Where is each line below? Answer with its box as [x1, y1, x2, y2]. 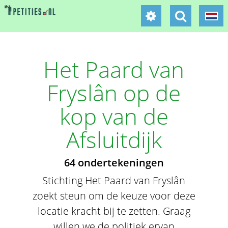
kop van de [59, 101, 168, 131]
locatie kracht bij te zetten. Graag [37, 204, 190, 218]
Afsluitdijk [66, 124, 162, 155]
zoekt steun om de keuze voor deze [32, 189, 195, 203]
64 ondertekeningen [64, 156, 164, 169]
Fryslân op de [47, 77, 181, 108]
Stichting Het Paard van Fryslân [42, 174, 186, 187]
